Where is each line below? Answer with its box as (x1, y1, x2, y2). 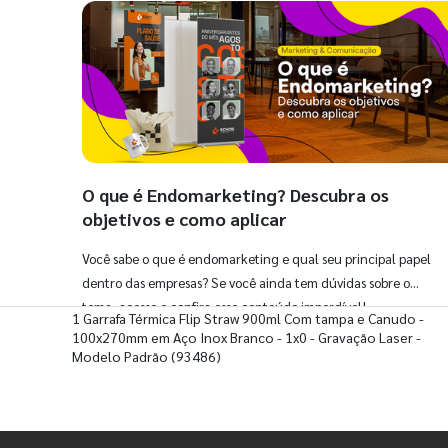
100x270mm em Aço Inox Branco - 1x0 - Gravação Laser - (72, 328, 421, 347)
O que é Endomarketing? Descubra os (82, 182, 389, 206)
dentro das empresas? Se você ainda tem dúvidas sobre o (82, 273, 410, 291)
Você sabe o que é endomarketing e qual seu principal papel (82, 249, 431, 267)
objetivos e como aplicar (82, 206, 287, 230)
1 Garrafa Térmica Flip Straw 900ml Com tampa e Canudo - (72, 309, 424, 328)
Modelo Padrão (72, 347, 168, 366)
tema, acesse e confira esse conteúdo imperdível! (82, 297, 366, 315)
